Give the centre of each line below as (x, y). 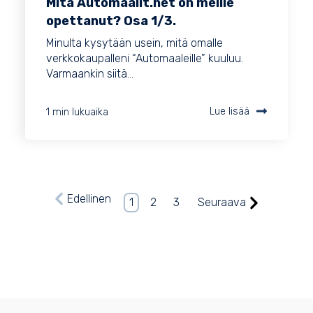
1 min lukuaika (77, 112)
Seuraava (222, 203)
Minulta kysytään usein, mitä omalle (134, 43)
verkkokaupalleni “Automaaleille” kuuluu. (145, 59)
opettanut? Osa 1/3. (111, 21)
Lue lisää (230, 112)
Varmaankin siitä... (90, 74)
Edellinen (89, 198)
